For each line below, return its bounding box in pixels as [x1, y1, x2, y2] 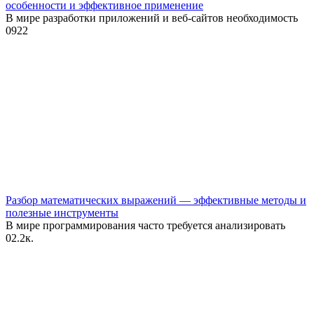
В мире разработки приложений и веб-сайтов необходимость [6, 12, 298, 25]
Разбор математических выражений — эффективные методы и [6, 194, 306, 207]
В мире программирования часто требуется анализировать [6, 219, 285, 232]
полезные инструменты [6, 207, 118, 219]
